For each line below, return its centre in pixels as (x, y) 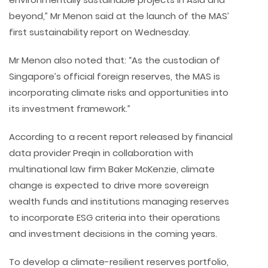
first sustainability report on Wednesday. (100, 32)
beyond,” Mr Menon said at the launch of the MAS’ (119, 16)
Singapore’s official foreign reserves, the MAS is (115, 77)
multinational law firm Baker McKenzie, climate (112, 169)
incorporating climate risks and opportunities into (119, 93)
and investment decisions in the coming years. (113, 234)
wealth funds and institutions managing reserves (119, 202)
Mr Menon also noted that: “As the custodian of (115, 60)
